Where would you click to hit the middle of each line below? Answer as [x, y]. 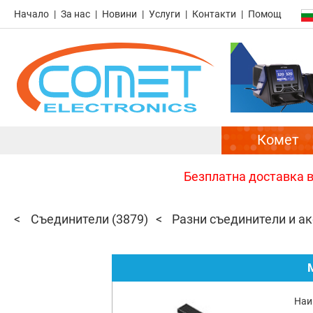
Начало [31, 14]
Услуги [165, 14]
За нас [75, 14]
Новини [119, 14]
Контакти [214, 14]
